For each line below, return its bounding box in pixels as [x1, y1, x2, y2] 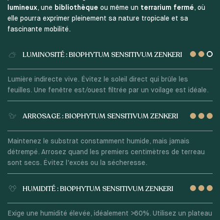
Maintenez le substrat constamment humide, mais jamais [7, 137, 190, 145]
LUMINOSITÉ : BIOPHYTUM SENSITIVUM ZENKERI [22, 50, 182, 59]
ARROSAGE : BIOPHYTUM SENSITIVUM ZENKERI [22, 111, 178, 121]
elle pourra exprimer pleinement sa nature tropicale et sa [7, 15, 188, 23]
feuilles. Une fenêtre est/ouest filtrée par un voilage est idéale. [7, 86, 209, 94]
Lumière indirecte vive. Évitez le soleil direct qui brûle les [7, 76, 188, 83]
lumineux [7, 4, 37, 12]
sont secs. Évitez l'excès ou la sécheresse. [7, 159, 147, 166]
